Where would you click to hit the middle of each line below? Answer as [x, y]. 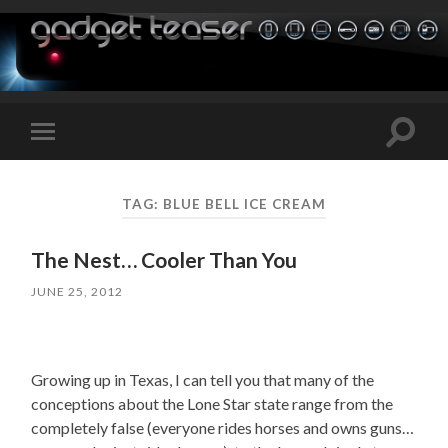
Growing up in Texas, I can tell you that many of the [203, 380]
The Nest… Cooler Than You [164, 260]
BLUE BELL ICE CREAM [244, 203]
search [422, 154]
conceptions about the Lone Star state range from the [212, 404]
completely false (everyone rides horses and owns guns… [223, 428]
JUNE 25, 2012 [77, 292]
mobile [70, 162]
